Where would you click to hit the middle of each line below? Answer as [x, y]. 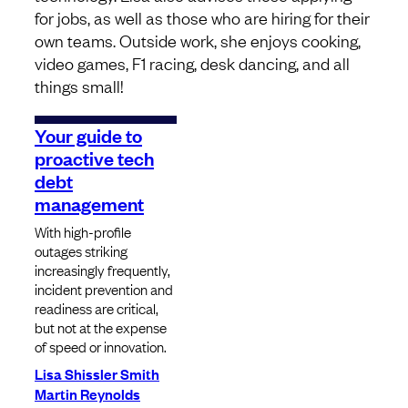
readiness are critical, [97, 308]
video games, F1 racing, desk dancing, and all [192, 63]
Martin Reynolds [87, 394]
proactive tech [94, 158]
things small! [79, 86]
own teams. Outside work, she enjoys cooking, [198, 41]
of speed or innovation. [101, 347]
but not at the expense [101, 327]
